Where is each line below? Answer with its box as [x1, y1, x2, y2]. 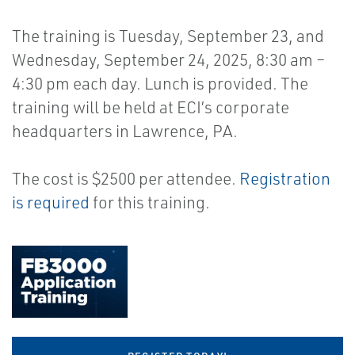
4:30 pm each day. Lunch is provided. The [12, 73, 308, 94]
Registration [239, 168, 330, 189]
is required [12, 192, 90, 212]
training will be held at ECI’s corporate [12, 97, 289, 117]
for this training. [90, 192, 210, 212]
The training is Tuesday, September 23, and [12, 25, 324, 46]
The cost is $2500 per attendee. [12, 168, 239, 189]
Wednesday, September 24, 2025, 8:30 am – [12, 49, 325, 70]
